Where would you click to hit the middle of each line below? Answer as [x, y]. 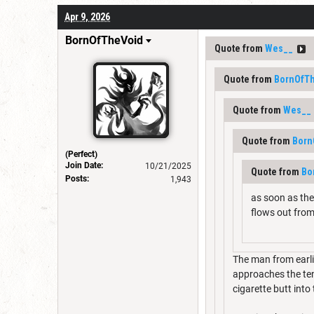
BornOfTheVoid [104, 40]
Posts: [77, 179]
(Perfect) [81, 154]
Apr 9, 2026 [87, 17]
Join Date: [84, 165]
